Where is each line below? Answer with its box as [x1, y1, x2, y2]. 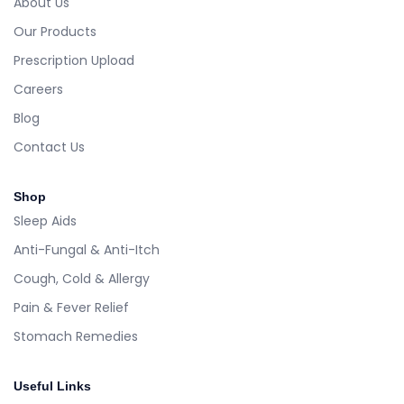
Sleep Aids [14, 212, 77, 231]
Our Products [14, 23, 96, 41]
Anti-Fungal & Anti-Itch [14, 241, 160, 260]
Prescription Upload [14, 51, 134, 70]
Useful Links [14, 379, 91, 394]
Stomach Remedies [14, 327, 138, 346]
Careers [14, 80, 63, 99]
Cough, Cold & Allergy [14, 270, 150, 289]
